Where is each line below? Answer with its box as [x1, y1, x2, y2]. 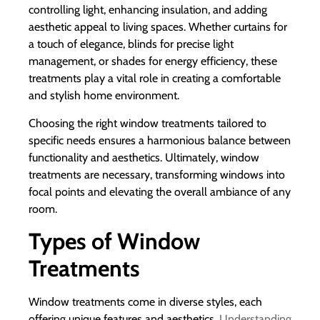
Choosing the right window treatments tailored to [29, 116, 266, 130]
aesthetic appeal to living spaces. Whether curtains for [29, 20, 287, 34]
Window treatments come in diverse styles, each [29, 295, 262, 309]
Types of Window [29, 227, 200, 256]
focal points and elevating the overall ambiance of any [29, 184, 291, 199]
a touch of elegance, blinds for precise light [29, 37, 234, 51]
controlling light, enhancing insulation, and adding [29, 3, 267, 17]
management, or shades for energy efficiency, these [29, 54, 277, 69]
